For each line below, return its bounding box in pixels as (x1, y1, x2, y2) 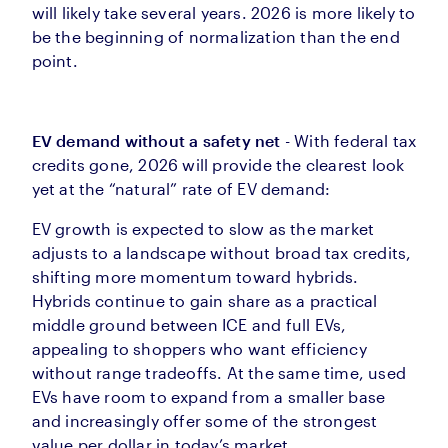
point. (31, 51, 78, 71)
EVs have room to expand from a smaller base (31, 387, 386, 407)
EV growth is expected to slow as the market (31, 219, 375, 239)
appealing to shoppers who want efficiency (31, 339, 367, 359)
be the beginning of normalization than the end (31, 27, 400, 47)
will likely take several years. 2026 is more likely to (31, 3, 416, 23)
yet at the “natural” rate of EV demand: (31, 179, 331, 199)
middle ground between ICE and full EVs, (31, 315, 347, 335)
